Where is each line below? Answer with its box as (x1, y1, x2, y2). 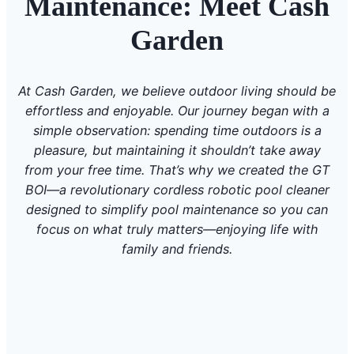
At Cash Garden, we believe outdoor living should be (18, 82, 336, 99)
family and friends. (122, 240, 232, 257)
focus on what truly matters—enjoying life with (36, 220, 318, 237)
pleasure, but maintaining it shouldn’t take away (33, 141, 321, 158)
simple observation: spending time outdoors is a (32, 122, 322, 138)
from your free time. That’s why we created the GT (24, 161, 330, 178)
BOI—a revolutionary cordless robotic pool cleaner (24, 181, 330, 198)
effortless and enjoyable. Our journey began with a (24, 102, 330, 119)
